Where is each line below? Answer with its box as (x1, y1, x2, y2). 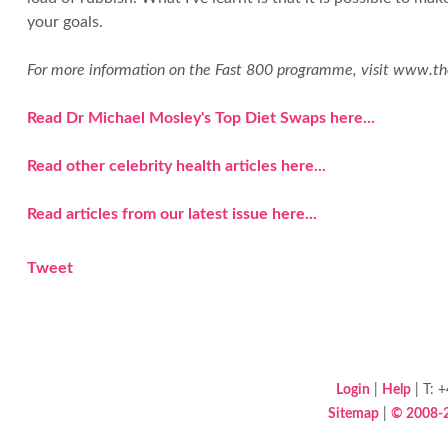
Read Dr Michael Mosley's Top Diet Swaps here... (26, 110, 375, 127)
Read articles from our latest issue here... (26, 206, 317, 223)
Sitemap (328, 406, 379, 422)
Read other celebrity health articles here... (26, 158, 326, 175)
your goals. (26, 14, 103, 31)
